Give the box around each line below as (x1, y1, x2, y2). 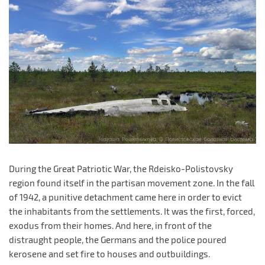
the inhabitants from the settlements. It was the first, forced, (9, 206, 255, 217)
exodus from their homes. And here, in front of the (9, 220, 212, 231)
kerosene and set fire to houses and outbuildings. (9, 248, 210, 260)
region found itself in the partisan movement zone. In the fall (9, 177, 254, 189)
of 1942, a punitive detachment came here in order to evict (9, 192, 242, 203)
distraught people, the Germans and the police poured (9, 234, 227, 245)
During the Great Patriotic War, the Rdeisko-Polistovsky (9, 163, 233, 174)
